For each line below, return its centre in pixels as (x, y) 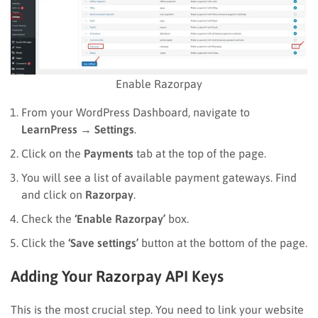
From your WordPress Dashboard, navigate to (136, 112)
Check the (48, 218)
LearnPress (49, 129)
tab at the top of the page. (200, 153)
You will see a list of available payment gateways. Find (159, 177)
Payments (109, 153)
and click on (53, 194)
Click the (45, 242)
